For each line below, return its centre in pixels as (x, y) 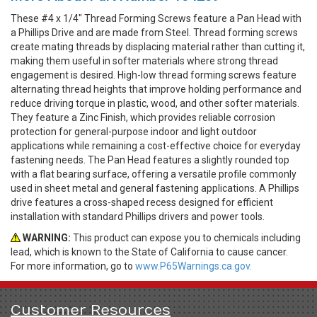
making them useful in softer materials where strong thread (144, 60)
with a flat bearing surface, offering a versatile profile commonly (154, 174)
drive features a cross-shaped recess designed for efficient (142, 202)
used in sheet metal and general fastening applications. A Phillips (155, 188)
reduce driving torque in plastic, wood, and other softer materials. (155, 103)
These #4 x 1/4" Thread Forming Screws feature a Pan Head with (156, 18)
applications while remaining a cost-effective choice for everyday (156, 145)
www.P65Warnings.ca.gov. (194, 266)
